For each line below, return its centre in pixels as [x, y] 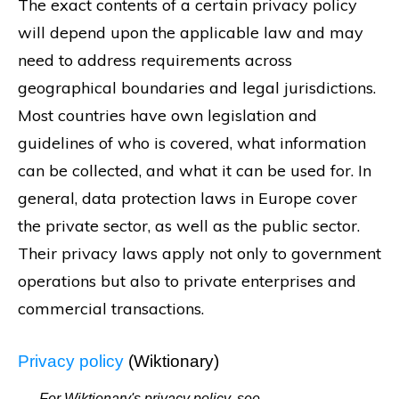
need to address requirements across [155, 61]
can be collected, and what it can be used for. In [195, 171]
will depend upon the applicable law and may [191, 33]
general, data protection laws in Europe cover [187, 199]
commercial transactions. [111, 309]
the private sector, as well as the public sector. [189, 226]
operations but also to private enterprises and [187, 281]
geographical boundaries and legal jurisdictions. [197, 88]
